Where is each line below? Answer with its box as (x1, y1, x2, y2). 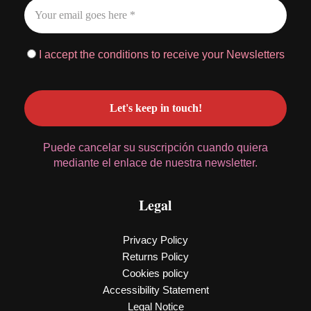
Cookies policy (122, 267, 189, 280)
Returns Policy (122, 251, 189, 263)
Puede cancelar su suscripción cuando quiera (43, 142, 268, 154)
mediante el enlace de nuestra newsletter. (53, 157, 258, 169)
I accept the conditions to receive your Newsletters (35, 49, 285, 61)
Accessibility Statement (102, 284, 209, 296)
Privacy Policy (123, 234, 188, 246)
